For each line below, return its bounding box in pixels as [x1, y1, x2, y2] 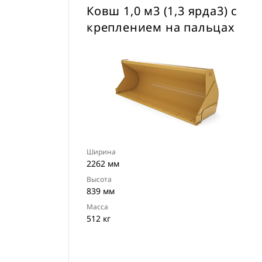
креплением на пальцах [87, 19, 235, 35]
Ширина [87, 147, 116, 157]
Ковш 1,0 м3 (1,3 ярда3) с [87, 3, 238, 19]
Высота [87, 174, 112, 184]
